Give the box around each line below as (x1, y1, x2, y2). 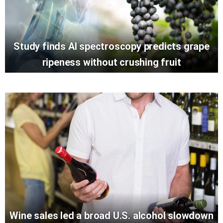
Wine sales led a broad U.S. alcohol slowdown (9, 209, 214, 222)
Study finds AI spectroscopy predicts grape (13, 40, 210, 52)
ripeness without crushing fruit (42, 56, 181, 68)
